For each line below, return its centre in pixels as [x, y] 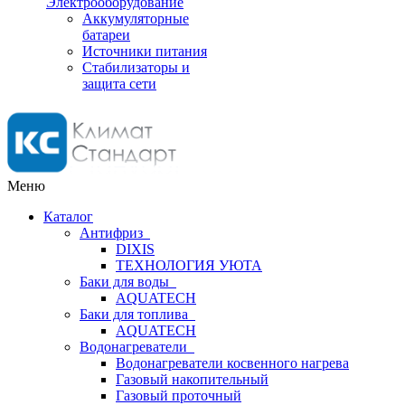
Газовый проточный [179, 396]
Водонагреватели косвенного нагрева [232, 363]
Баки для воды [128, 282]
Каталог [68, 217]
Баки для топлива [137, 314]
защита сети [119, 84]
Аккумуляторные [136, 19]
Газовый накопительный [192, 379]
